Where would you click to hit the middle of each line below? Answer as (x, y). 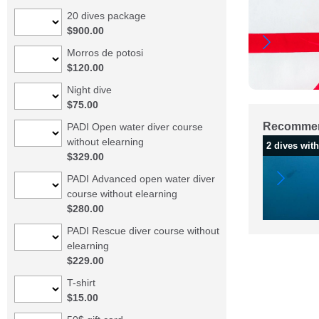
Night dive (89, 90)
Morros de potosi (105, 53)
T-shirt (81, 283)
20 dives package (106, 16)
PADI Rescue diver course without (143, 231)
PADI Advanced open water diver (141, 179)
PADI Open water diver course (135, 127)
